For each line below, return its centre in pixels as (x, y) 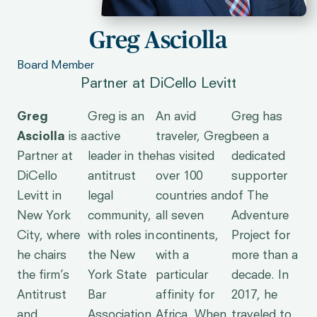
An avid (176, 117)
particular (182, 275)
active (104, 137)
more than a (265, 255)
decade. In (260, 275)
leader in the (122, 156)
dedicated (258, 156)
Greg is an (116, 117)
